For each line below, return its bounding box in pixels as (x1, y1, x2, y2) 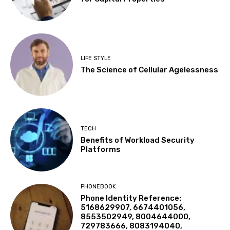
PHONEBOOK (81, 183, 117, 190)
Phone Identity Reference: (81, 193, 182, 203)
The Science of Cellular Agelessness (81, 65, 219, 74)
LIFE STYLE (81, 54, 111, 62)
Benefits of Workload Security (81, 135, 195, 145)
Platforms (81, 144, 121, 154)
